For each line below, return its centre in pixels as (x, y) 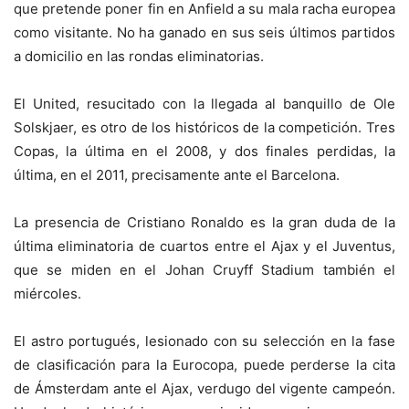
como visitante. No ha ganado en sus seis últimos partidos (204, 33)
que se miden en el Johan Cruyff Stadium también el (204, 270)
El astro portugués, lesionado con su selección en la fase (204, 341)
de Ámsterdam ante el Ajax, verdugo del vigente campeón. (204, 389)
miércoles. (47, 294)
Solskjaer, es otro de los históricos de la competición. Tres (204, 128)
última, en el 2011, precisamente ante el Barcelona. (177, 175)
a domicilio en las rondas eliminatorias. (139, 57)
